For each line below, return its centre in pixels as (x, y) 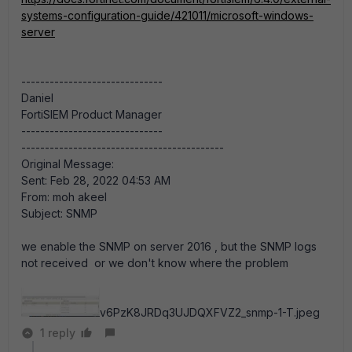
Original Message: (68, 163)
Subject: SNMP (59, 213)
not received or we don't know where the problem (156, 262)
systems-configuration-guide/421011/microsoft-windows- (167, 15)
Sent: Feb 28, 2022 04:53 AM (96, 180)
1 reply (58, 333)
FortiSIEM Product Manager (92, 114)
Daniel (37, 97)
